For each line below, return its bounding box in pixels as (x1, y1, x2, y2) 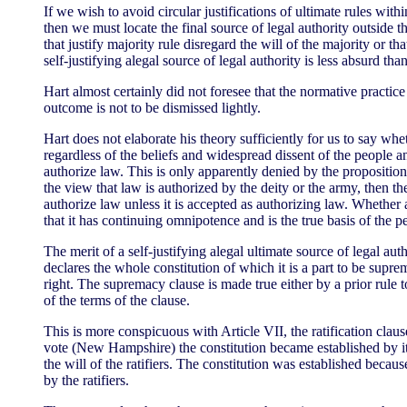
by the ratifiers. (44, 372, 129, 388)
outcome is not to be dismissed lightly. (44, 100, 261, 115)
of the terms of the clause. (44, 293, 190, 308)
